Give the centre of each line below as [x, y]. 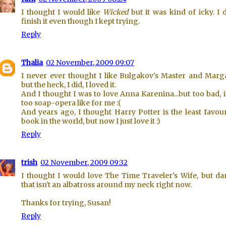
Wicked [116, 12]
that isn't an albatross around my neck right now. [106, 185]
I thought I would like [62, 12]
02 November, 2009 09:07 [90, 63]
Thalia [32, 63]
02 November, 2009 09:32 [84, 162]
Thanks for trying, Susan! [66, 203]
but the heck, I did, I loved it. [69, 85]
